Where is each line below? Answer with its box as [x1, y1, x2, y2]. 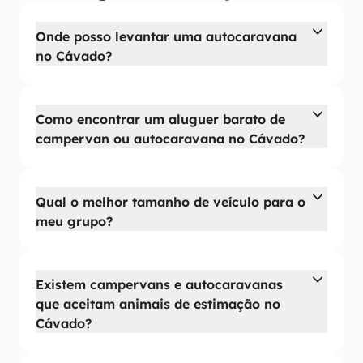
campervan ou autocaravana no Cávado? [36, 130, 305, 147]
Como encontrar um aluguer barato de [36, 111, 285, 127]
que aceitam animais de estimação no [36, 296, 280, 312]
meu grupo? [36, 213, 113, 229]
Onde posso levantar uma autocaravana [36, 28, 297, 45]
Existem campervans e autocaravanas [36, 276, 283, 293]
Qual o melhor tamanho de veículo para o [36, 194, 305, 210]
